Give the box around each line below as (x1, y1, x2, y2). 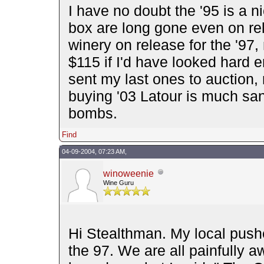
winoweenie (103, 168, 154, 179)
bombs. (68, 104, 117, 121)
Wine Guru (103, 179, 134, 186)
